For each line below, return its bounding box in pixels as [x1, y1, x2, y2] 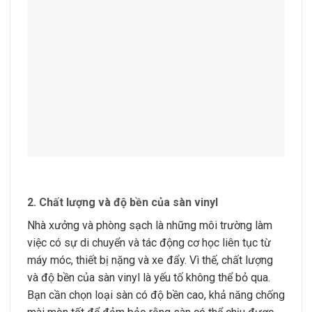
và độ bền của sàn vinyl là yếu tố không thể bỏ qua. [27, 271, 270, 285]
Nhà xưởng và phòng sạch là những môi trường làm [27, 219, 272, 233]
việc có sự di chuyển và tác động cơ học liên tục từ [27, 236, 271, 250]
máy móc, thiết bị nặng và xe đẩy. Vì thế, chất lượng [27, 253, 273, 267]
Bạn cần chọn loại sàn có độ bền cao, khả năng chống [27, 288, 285, 302]
